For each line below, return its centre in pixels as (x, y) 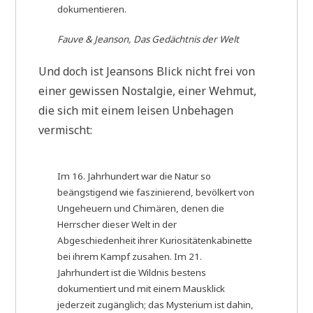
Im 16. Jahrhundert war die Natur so (134, 176)
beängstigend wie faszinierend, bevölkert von (156, 192)
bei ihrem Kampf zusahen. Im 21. (130, 257)
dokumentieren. (92, 9)
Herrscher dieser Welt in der (117, 225)
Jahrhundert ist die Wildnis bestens (132, 273)
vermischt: (66, 130)
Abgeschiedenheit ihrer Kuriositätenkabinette (155, 241)
